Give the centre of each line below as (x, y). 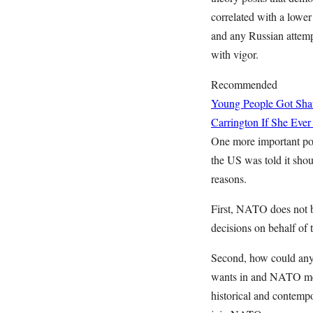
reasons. (232, 179)
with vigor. (238, 54)
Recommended (244, 84)
